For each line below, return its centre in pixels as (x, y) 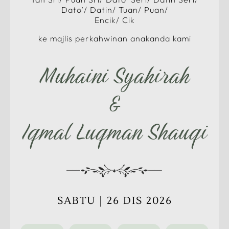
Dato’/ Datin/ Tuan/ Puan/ (114, 9)
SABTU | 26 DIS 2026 (114, 201)
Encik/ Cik (114, 20)
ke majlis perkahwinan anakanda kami (114, 38)
